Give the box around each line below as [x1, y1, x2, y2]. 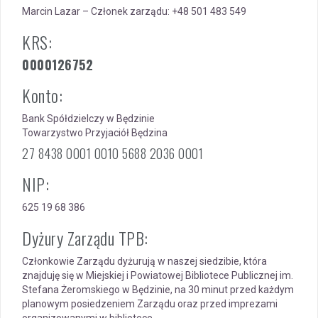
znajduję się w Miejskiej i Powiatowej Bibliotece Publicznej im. [22, 270, 293, 281]
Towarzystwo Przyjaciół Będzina [22, 127, 168, 138]
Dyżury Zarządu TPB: [22, 225, 148, 251]
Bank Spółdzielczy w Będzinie [22, 113, 155, 124]
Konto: [22, 82, 62, 108]
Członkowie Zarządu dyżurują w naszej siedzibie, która [22, 256, 267, 267]
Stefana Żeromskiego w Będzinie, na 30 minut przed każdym [22, 284, 294, 295]
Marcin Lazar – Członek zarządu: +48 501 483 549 [22, 6, 246, 17]
